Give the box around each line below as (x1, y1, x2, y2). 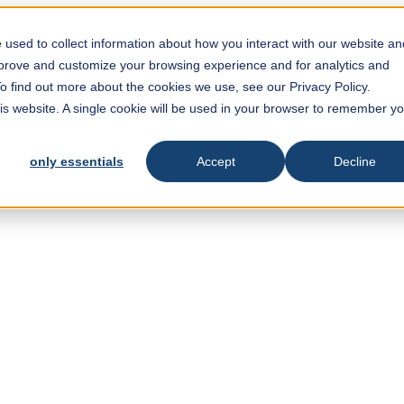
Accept (196, 154, 235, 170)
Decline (333, 154, 376, 170)
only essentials (30, 154, 124, 170)
